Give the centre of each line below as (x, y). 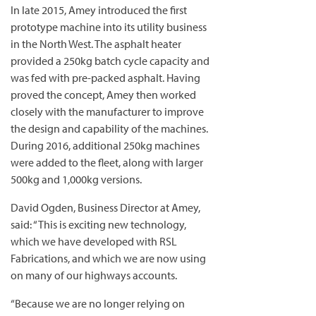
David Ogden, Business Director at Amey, (105, 207)
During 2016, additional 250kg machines (105, 145)
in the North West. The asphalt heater (96, 44)
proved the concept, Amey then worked (103, 95)
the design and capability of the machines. (109, 128)
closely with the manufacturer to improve (107, 111)
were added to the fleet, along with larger (107, 162)
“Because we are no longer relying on (98, 303)
